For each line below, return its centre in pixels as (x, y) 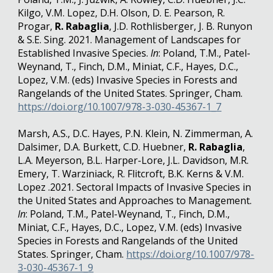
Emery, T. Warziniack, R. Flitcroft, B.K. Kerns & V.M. (131, 174)
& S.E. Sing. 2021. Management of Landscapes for (129, 40)
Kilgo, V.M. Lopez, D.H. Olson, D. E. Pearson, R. (122, 13)
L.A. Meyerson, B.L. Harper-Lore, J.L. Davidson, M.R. (133, 160)
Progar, (37, 26)
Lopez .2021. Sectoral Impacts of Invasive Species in (135, 187)
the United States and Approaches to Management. (135, 200)
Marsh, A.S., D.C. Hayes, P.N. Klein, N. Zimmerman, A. (136, 133)
